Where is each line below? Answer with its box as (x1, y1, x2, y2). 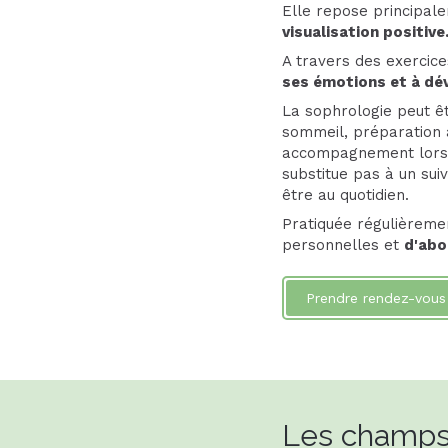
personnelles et (282, 236, 404, 254)
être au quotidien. (282, 186, 409, 204)
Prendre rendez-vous (306, 290, 446, 306)
